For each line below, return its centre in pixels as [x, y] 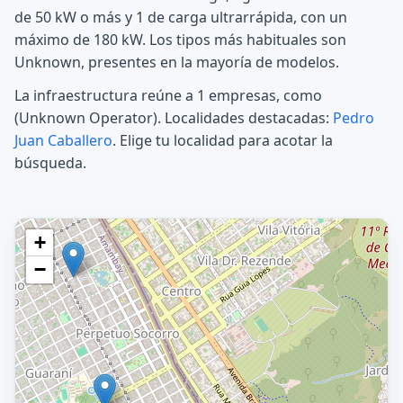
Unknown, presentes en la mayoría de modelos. [177, 62]
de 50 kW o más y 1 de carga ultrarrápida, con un [181, 17]
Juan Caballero [63, 140]
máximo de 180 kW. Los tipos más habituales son [180, 39]
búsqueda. [50, 162]
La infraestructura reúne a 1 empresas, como [168, 95]
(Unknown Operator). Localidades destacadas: [174, 117]
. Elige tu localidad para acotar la [223, 140]
